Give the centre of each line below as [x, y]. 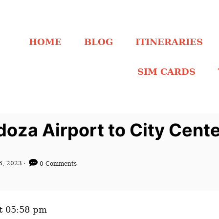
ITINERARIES [169, 42]
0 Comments [57, 164]
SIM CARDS [166, 71]
